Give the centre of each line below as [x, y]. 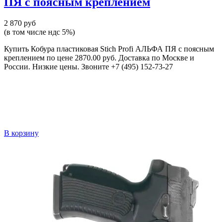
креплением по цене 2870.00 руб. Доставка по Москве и [99, 58]
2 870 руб [20, 23]
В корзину [21, 133]
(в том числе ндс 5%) [39, 32]
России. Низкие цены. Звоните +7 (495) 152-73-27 [88, 67]
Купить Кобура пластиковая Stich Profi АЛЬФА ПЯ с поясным [109, 49]
